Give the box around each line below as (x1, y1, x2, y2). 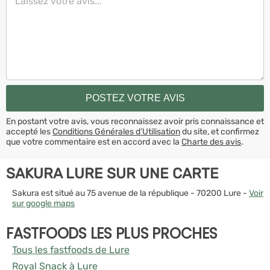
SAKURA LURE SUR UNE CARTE (6, 165, 219, 182)
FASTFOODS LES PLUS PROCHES (6, 223, 218, 243)
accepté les (6, 126, 52, 137)
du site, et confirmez (180, 126, 259, 137)
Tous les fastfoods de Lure (12, 243, 130, 256)
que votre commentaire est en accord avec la (6, 136, 181, 147)
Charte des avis (181, 136, 241, 147)
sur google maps (12, 198, 75, 209)
